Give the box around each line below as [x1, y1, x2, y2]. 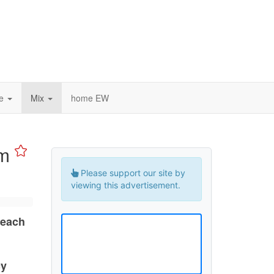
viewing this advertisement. [70, 180, 180, 190]
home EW [71, 92, 109, 104]
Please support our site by [78, 168, 185, 178]
